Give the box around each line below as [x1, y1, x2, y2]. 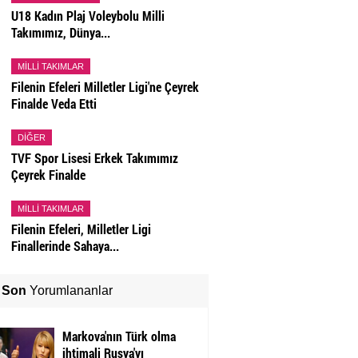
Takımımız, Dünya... [10, 24, 110, 42]
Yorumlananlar [26, 284, 113, 298]
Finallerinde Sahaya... [10, 237, 119, 255]
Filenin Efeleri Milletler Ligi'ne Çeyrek [10, 78, 199, 96]
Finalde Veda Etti [10, 95, 97, 113]
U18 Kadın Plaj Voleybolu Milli [10, 7, 165, 25]
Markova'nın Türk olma [62, 328, 176, 345]
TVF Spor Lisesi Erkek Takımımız [10, 149, 178, 167]
